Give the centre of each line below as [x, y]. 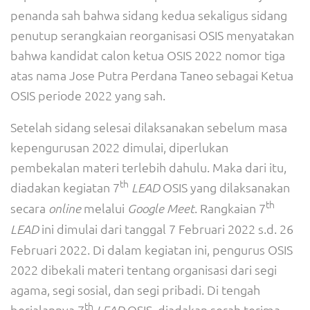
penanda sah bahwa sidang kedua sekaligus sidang [149, 15]
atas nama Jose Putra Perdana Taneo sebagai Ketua [152, 75]
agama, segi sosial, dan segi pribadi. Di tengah [135, 290]
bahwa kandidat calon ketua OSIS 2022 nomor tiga [148, 55]
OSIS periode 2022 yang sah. [88, 95]
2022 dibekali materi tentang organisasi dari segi [144, 270]
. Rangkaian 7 [230, 208]
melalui [104, 208]
